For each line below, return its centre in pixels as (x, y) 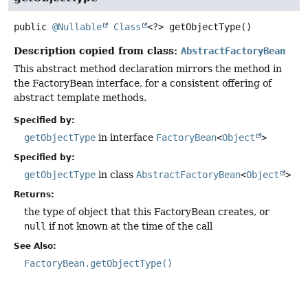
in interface (126, 137)
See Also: (35, 246)
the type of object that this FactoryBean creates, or (147, 212)
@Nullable (77, 26)
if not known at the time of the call (129, 226)
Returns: (34, 195)
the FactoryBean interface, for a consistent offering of (143, 83)
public (30, 26)
